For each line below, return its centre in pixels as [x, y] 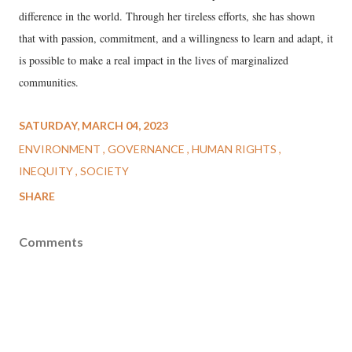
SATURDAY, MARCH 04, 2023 [93, 125]
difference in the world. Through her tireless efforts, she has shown [167, 16]
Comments [51, 242]
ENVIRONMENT [61, 149]
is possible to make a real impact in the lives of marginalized [154, 60]
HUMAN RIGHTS [235, 149]
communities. [49, 82]
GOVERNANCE [147, 149]
